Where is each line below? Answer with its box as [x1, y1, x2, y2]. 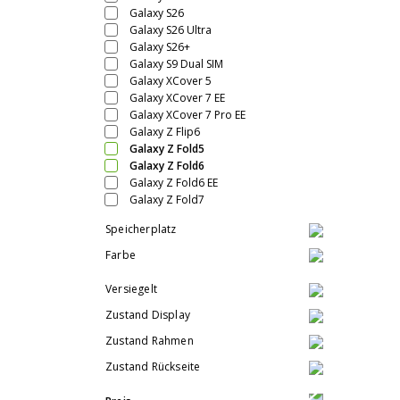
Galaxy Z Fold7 [129, 192, 204, 208]
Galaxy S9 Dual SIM [129, 56, 223, 72]
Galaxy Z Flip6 [129, 124, 200, 140]
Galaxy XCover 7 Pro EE [129, 107, 246, 123]
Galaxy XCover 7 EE [129, 90, 225, 106]
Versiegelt [105, 281, 157, 297]
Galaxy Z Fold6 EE [129, 175, 218, 191]
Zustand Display [105, 307, 190, 323]
